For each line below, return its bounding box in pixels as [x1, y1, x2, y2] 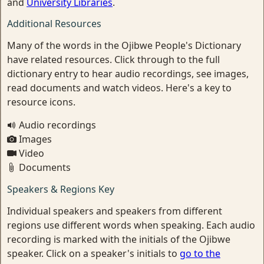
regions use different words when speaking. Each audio [7, 219, 255, 232]
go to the [180, 247, 220, 260]
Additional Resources [7, 17, 101, 30]
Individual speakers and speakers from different [7, 204, 222, 217]
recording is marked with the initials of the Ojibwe [7, 233, 230, 246]
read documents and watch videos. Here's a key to [7, 81, 232, 94]
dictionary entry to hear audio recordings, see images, [7, 67, 249, 80]
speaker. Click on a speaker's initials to [7, 247, 180, 260]
